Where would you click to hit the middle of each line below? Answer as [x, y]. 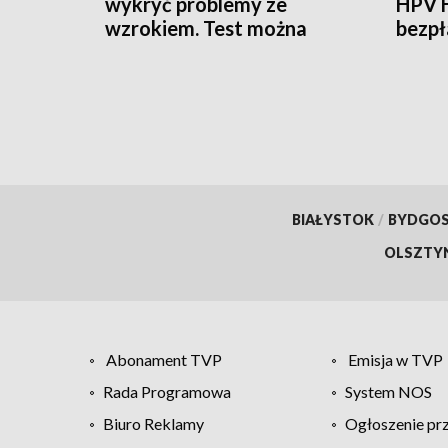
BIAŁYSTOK [332, 219]
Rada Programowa [167, 391]
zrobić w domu [171, 51]
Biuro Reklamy [153, 423]
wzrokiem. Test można [206, 27]
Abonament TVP [164, 359]
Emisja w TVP [395, 359]
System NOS [388, 391]
